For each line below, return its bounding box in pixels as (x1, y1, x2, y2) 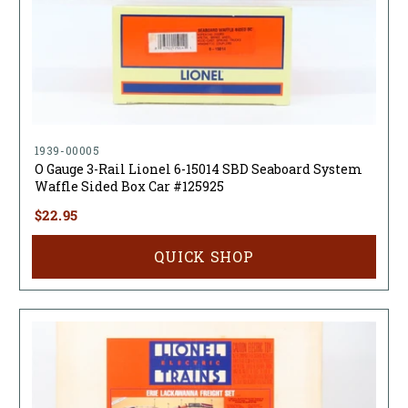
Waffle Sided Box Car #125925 (34, 177, 224, 195)
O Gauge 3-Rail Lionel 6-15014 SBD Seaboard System (34, 159, 362, 178)
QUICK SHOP (154, 246, 254, 266)
